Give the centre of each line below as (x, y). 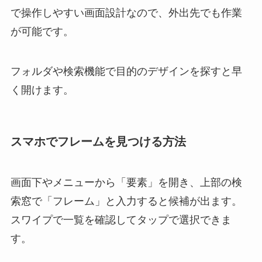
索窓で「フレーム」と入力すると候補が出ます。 (126, 201)
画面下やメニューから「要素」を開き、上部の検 (126, 182)
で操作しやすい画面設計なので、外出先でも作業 (126, 13)
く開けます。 (42, 90)
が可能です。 (42, 32)
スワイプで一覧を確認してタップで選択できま (121, 220)
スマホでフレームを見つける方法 (98, 142)
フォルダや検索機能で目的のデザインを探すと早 (126, 72)
